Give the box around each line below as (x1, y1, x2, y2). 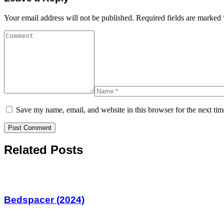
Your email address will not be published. (4, 13, 134, 22)
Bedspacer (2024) (4, 194, 84, 205)
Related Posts (4, 142, 83, 156)
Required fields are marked (136, 13, 223, 22)
